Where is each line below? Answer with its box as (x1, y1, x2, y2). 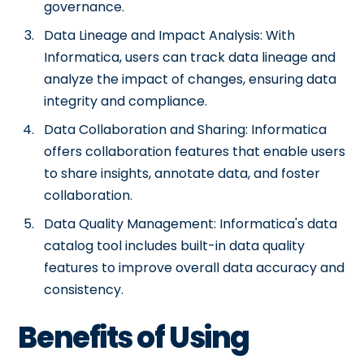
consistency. (44, 280, 124, 299)
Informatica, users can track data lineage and (44, 48, 336, 67)
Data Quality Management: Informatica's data (44, 214, 338, 233)
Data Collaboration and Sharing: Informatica (44, 120, 327, 139)
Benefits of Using (18, 317, 249, 358)
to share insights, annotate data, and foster (44, 164, 321, 183)
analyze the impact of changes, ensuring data (44, 70, 337, 89)
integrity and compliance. (44, 92, 208, 110)
